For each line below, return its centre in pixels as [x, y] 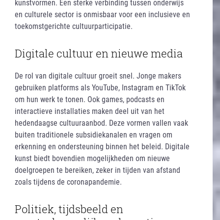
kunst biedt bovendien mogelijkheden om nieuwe [92, 158]
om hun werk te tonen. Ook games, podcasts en [90, 99]
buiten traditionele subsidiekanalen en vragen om [94, 135]
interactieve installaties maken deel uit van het [90, 111]
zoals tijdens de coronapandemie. [68, 182]
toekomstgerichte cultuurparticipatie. [74, 26]
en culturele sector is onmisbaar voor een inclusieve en [102, 14]
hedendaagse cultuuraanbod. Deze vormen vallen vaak [101, 123]
